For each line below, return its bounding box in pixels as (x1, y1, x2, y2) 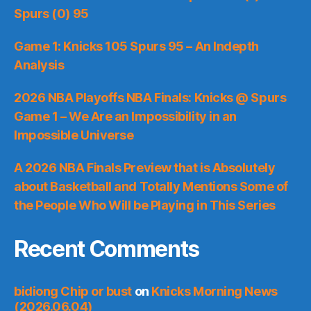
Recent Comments (14, 235, 200, 262)
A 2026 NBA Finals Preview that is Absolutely (14, 160, 276, 175)
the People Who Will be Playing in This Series (14, 197, 276, 212)
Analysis (14, 57, 65, 72)
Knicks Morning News (151, 283, 278, 299)
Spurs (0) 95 (14, 6, 89, 21)
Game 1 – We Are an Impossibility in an (14, 108, 237, 124)
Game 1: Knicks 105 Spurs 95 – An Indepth (14, 38, 259, 53)
